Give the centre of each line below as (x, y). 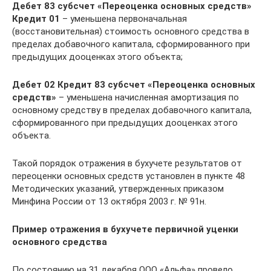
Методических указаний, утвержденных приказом (118, 189)
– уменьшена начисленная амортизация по (148, 97)
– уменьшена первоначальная (123, 19)
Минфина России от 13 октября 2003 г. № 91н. (109, 201)
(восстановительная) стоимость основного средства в (131, 31)
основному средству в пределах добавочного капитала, (132, 110)
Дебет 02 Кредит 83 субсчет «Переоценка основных (134, 85)
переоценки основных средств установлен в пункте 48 (129, 176)
